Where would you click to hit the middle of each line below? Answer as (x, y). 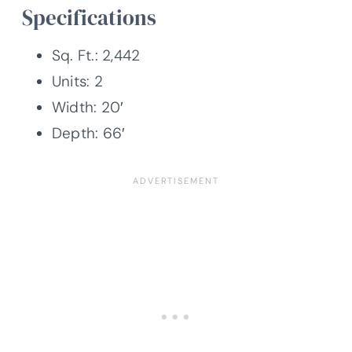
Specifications (89, 17)
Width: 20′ (88, 108)
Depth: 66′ (89, 134)
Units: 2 (77, 82)
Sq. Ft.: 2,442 (96, 56)
